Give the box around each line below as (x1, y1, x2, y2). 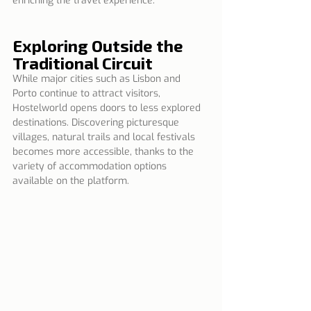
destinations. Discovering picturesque (12, 116, 182, 130)
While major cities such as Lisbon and (12, 72, 183, 86)
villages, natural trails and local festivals (12, 131, 198, 144)
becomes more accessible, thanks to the (12, 145, 196, 159)
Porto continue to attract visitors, (12, 87, 163, 101)
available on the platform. (12, 174, 129, 188)
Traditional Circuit (12, 53, 153, 74)
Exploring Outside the (12, 35, 187, 56)
